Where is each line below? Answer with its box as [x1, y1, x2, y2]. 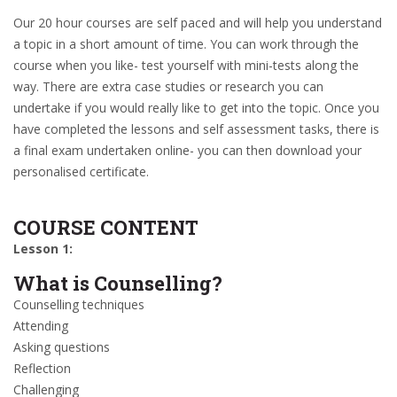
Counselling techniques [13, 296, 144, 313]
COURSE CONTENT [13, 214, 198, 240]
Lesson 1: [13, 240, 73, 257]
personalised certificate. [13, 163, 149, 180]
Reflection [13, 360, 71, 377]
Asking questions [13, 339, 110, 355]
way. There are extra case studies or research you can [13, 78, 323, 95]
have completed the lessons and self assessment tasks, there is [13, 121, 379, 137]
